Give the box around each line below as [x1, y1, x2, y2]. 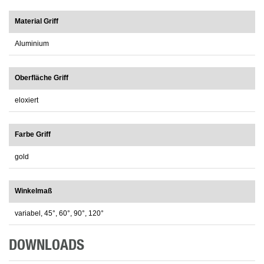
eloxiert [15, 96, 38, 105]
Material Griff [15, 17, 58, 26]
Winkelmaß [15, 187, 52, 196]
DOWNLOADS [9, 238, 84, 253]
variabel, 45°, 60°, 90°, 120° [15, 209, 104, 218]
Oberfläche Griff [15, 74, 68, 82]
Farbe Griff [15, 130, 51, 139]
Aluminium [15, 39, 49, 48]
